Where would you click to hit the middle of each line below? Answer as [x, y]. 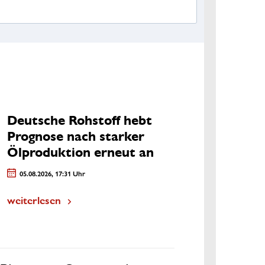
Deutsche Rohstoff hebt [80, 120]
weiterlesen [34, 199]
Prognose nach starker [76, 136]
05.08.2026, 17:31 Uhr [52, 173]
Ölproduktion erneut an [80, 152]
